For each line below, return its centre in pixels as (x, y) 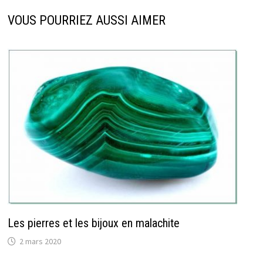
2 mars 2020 (40, 242)
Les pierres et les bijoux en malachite (93, 223)
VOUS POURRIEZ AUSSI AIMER (86, 21)
